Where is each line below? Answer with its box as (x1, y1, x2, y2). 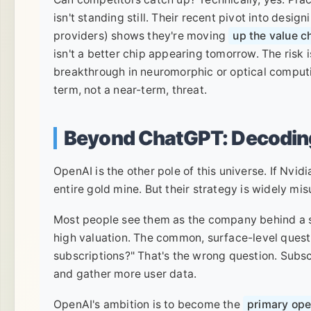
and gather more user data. (53, 267, 197, 280)
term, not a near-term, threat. (53, 83, 207, 97)
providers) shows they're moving (53, 29, 229, 43)
